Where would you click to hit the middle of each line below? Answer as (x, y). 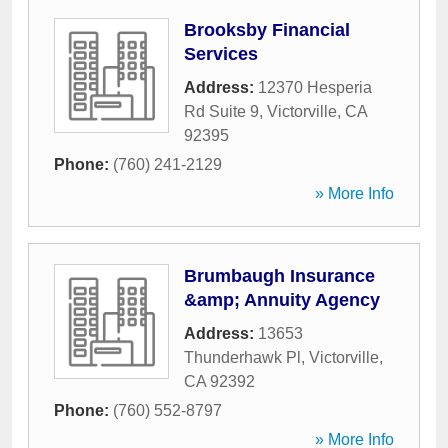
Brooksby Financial (267, 30)
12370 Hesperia (315, 87)
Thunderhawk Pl (242, 357)
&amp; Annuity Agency (282, 300)
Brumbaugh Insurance (279, 276)
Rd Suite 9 (221, 111)
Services (221, 54)
